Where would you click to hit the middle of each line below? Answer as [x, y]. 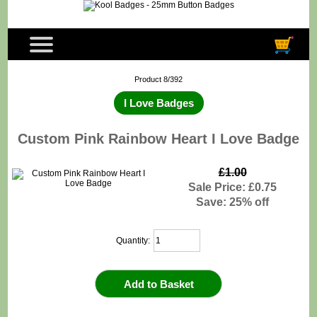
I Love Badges [158, 103]
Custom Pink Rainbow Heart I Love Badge [158, 138]
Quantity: [134, 240]
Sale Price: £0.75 [232, 187]
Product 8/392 [158, 80]
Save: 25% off [232, 202]
